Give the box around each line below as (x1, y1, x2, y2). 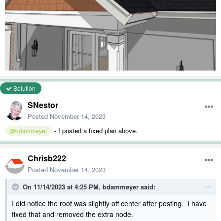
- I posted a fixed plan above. (52, 125, 140, 135)
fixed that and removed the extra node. (12, 209, 135, 219)
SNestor (28, 99, 58, 110)
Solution (12, 83, 36, 92)
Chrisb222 (28, 152, 66, 164)
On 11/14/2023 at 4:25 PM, (23, 182, 103, 191)
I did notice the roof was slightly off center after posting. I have (12, 198, 207, 208)
